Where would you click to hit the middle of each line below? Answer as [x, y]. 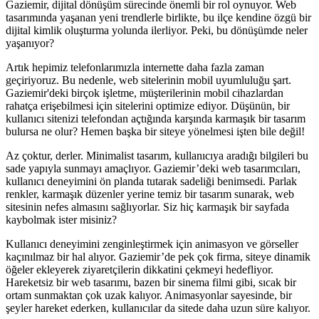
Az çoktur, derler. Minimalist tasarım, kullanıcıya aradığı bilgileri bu [157, 155]
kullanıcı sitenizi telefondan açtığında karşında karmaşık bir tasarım [156, 118]
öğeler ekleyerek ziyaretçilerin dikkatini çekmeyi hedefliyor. [140, 269]
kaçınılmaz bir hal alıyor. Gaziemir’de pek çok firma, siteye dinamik [158, 256]
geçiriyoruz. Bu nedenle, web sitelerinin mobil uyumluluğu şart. [148, 80]
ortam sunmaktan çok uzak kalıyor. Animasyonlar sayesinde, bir [149, 295]
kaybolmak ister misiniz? [61, 219]
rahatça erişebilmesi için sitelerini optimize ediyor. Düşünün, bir [148, 105]
